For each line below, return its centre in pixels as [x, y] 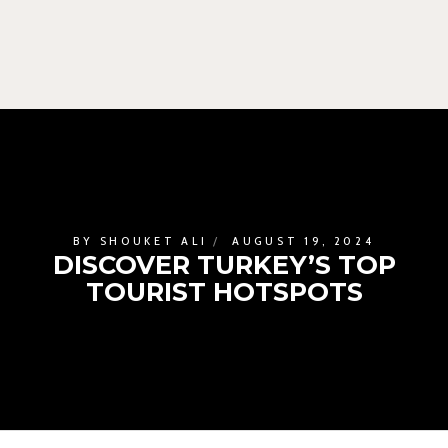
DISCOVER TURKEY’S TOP [224, 264]
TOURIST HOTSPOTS [224, 291]
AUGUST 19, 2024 [303, 240]
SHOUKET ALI [153, 240]
